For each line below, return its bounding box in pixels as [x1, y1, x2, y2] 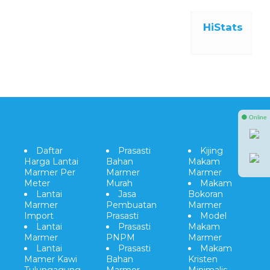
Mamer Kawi [24, 254, 77, 265]
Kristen [187, 254, 218, 265]
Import [24, 210, 54, 221]
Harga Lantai [24, 156, 78, 167]
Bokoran [187, 189, 223, 199]
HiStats [202, 21, 243, 33]
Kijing [199, 145, 223, 156]
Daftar [36, 145, 63, 156]
